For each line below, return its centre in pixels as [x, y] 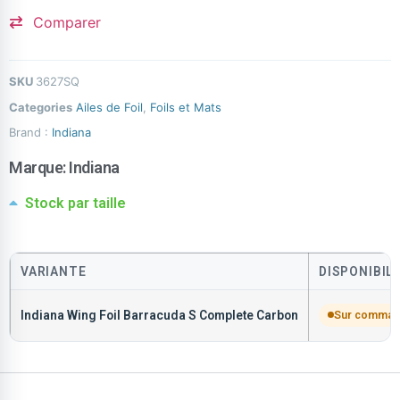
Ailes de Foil [109, 107]
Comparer [67, 22]
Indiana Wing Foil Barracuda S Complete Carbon [159, 315]
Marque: [39, 167]
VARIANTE [54, 271]
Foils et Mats [186, 107]
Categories [41, 107]
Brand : [30, 132]
